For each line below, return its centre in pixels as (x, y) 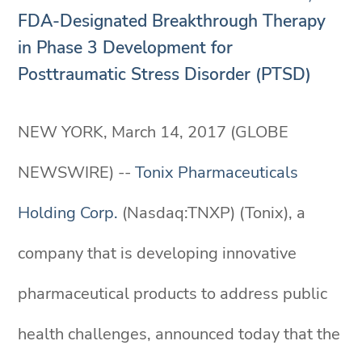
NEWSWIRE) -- (77, 173)
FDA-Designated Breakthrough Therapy (172, 21)
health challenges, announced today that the (179, 334)
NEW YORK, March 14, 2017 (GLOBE (154, 132)
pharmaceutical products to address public (173, 294)
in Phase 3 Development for (126, 48)
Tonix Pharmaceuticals (217, 173)
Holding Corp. (68, 213)
